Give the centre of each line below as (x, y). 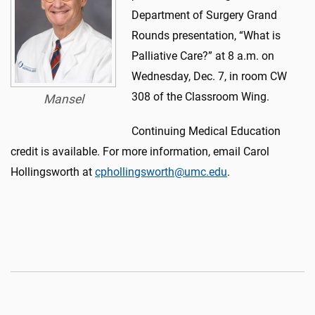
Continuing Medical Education (206, 131)
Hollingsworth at (53, 172)
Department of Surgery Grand (204, 15)
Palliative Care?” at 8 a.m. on (203, 56)
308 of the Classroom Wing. (200, 96)
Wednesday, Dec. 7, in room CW (209, 76)
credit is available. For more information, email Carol (140, 151)
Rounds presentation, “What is (206, 35)
